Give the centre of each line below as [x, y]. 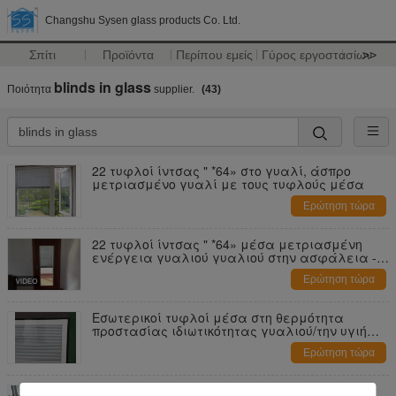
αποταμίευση [134, 270]
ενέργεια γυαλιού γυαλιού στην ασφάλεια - [234, 257]
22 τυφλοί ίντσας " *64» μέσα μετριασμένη [227, 244]
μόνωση [116, 344]
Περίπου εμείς [214, 55]
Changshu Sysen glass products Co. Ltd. [143, 20]
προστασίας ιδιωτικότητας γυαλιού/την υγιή [229, 331]
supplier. [174, 89]
